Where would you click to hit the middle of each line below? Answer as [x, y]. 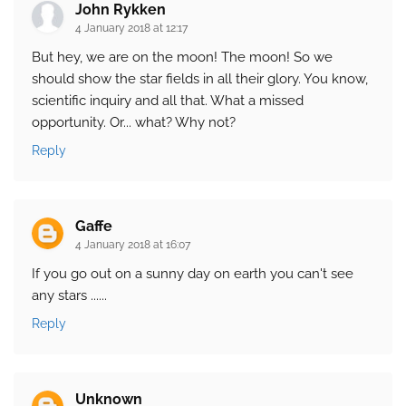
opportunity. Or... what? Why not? [134, 123]
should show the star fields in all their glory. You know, [200, 79]
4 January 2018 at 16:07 [133, 245]
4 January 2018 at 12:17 [131, 29]
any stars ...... [69, 296]
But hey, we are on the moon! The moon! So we [182, 58]
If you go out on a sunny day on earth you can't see [193, 274]
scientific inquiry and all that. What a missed [168, 101]
